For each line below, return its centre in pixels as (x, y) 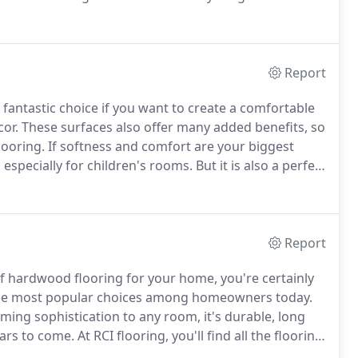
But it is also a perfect (259, 165)
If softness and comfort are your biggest (169, 146)
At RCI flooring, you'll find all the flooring (199, 336)
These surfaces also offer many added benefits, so (172, 127)
